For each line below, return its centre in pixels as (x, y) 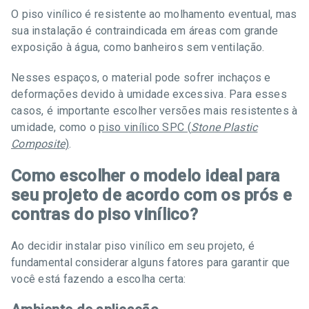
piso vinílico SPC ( (145, 127)
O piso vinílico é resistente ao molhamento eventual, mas (154, 14)
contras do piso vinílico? (104, 215)
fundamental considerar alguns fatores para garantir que (151, 262)
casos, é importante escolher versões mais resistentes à (154, 111)
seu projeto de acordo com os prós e (151, 195)
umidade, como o (55, 127)
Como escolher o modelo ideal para (146, 176)
